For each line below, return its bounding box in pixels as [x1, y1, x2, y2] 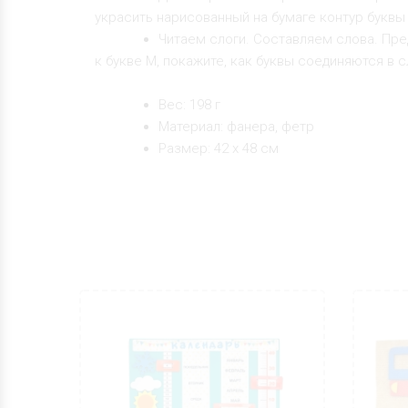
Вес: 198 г [158, 96, 220, 113]
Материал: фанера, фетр [158, 117, 314, 135]
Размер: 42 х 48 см [158, 139, 279, 157]
